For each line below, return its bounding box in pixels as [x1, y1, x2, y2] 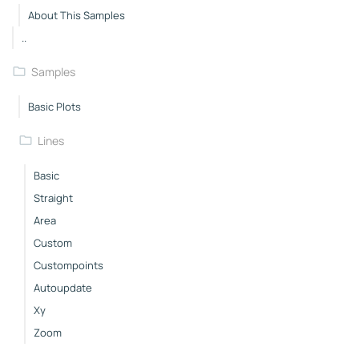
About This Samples [27, 7, 125, 22]
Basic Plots [27, 99, 81, 114]
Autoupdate [34, 280, 92, 295]
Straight [34, 190, 73, 205]
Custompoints [34, 257, 103, 272]
